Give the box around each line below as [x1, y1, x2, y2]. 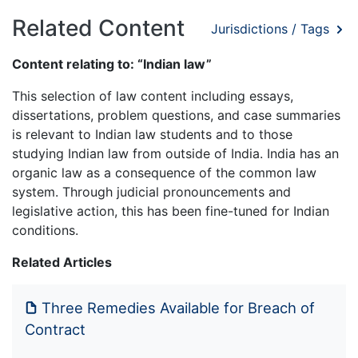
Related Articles [12, 254, 112, 271]
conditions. [12, 222, 78, 239]
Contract [25, 320, 86, 339]
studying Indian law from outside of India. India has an [12, 145, 339, 162]
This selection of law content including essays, [12, 88, 293, 105]
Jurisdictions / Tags [211, 20, 333, 37]
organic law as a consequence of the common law [12, 165, 316, 181]
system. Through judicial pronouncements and [12, 184, 291, 201]
